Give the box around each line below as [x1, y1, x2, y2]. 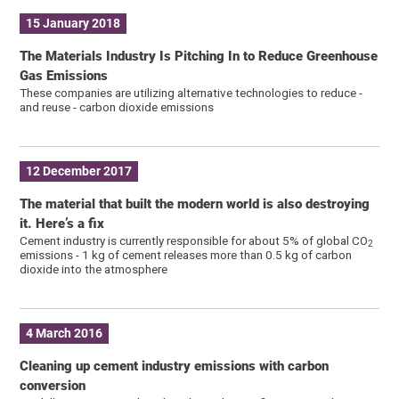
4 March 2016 [26, 326, 103, 341]
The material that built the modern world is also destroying [20, 195, 370, 212]
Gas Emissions [20, 67, 109, 84]
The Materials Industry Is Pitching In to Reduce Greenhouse [20, 47, 379, 64]
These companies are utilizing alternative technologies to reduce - [20, 85, 363, 100]
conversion [20, 377, 86, 394]
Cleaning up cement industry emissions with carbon [20, 357, 330, 374]
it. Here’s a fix [20, 215, 105, 232]
